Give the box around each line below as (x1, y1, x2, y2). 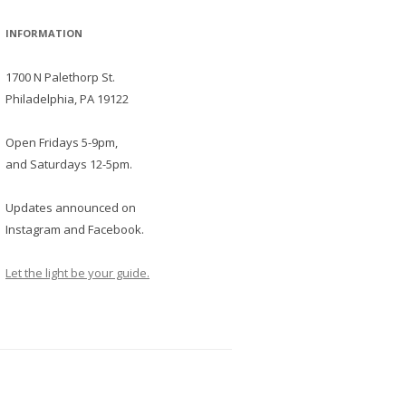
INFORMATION (5, 25, 82, 40)
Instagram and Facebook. (5, 220, 144, 237)
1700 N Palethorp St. (5, 68, 115, 85)
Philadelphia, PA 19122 (5, 90, 129, 107)
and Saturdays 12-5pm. (5, 155, 132, 172)
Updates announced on (5, 198, 136, 216)
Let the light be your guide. (5, 264, 150, 281)
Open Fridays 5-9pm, (5, 133, 118, 150)
